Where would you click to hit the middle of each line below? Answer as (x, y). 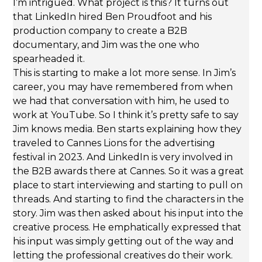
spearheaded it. (49, 59)
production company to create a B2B (100, 31)
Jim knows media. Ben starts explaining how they (127, 129)
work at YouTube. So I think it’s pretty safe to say (126, 115)
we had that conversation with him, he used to (121, 101)
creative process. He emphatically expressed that (127, 227)
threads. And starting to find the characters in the (129, 199)
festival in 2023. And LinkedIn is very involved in (123, 157)
